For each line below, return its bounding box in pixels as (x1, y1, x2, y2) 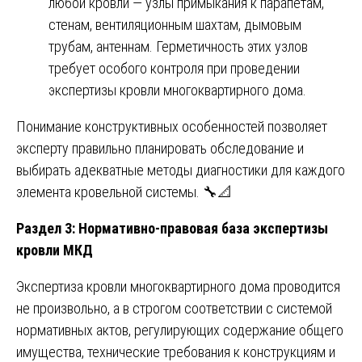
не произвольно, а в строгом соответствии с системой (16, 300, 332, 318)
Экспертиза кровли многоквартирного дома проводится (16, 278, 340, 296)
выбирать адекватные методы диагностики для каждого (16, 162, 345, 179)
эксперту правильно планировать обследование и (16, 140, 304, 158)
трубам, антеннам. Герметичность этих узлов (48, 38, 308, 56)
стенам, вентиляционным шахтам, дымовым (48, 16, 301, 34)
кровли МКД (16, 242, 93, 259)
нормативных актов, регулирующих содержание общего (16, 322, 343, 339)
